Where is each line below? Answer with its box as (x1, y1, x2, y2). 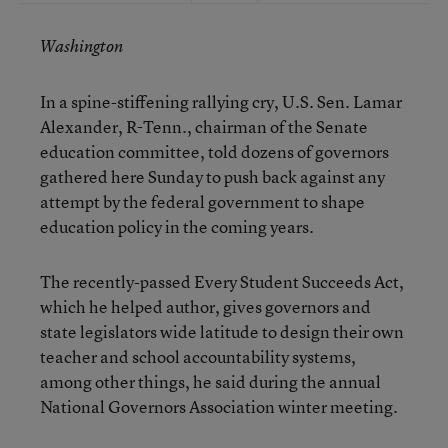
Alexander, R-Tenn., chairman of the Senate (40, 115, 368, 138)
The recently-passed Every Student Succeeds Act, (40, 270, 404, 293)
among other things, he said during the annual (40, 370, 381, 393)
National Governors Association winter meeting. (40, 395, 398, 418)
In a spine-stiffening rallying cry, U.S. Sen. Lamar (40, 90, 402, 113)
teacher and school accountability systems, (40, 345, 356, 368)
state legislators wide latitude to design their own (40, 320, 404, 343)
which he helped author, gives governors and (40, 295, 371, 318)
